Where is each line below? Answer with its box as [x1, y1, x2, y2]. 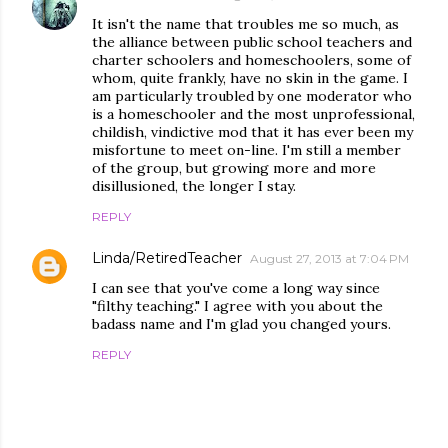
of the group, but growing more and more [92, 159, 376, 177]
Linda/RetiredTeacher [92, 249, 242, 267]
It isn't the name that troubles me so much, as [92, 15, 399, 33]
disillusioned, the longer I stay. [92, 177, 296, 195]
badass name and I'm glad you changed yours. [92, 315, 391, 333]
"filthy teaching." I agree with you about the [92, 297, 383, 315]
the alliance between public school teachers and [92, 33, 412, 51]
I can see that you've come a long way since [92, 279, 380, 297]
